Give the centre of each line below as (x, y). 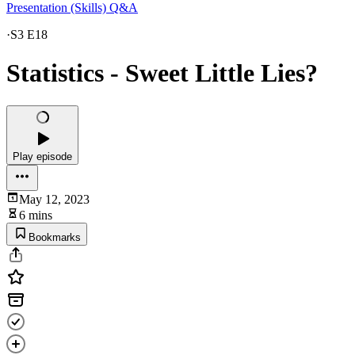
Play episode (42, 156)
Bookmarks (55, 237)
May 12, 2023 (54, 199)
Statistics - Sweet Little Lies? (162, 73)
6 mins (36, 215)
